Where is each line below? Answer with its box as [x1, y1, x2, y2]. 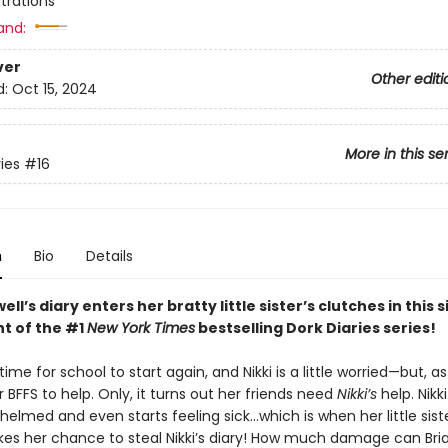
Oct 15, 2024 [11, 79, 97, 100]
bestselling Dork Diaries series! [194, 318, 436, 338]
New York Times [86, 318, 195, 338]
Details [85, 246, 133, 266]
